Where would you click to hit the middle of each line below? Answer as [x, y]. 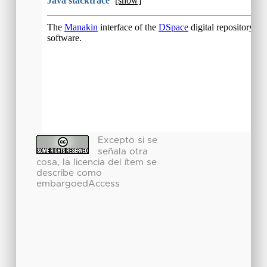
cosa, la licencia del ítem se [96, 162]
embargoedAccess [78, 184]
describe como [69, 173]
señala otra [123, 151]
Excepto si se [128, 141]
